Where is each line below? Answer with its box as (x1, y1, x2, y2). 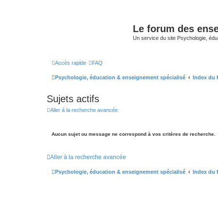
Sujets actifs (47, 93, 99, 104)
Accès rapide (55, 59, 86, 66)
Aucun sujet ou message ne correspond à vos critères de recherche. (52, 131, 216, 137)
